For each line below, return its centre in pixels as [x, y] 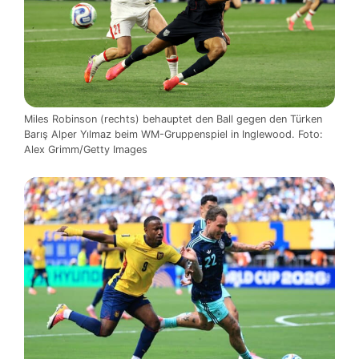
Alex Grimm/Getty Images [86, 149]
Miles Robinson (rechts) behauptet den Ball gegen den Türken [173, 119]
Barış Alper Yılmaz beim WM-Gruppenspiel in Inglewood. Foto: [173, 134]
